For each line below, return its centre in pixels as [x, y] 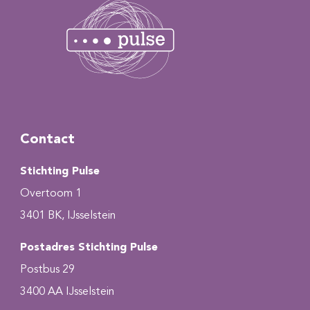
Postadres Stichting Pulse [89, 248]
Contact [47, 139]
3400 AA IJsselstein [67, 292]
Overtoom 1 [51, 193]
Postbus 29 [47, 270]
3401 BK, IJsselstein [68, 216]
